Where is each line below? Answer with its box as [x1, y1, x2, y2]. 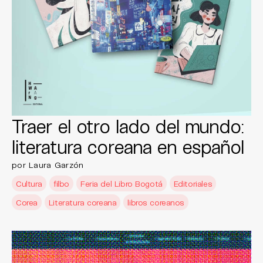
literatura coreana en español [12, 135, 245, 157]
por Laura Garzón [12, 160, 84, 170]
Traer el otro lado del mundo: [12, 114, 245, 137]
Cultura [16, 178, 43, 188]
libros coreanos [127, 197, 185, 207]
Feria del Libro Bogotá [80, 178, 163, 188]
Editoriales [173, 178, 213, 188]
